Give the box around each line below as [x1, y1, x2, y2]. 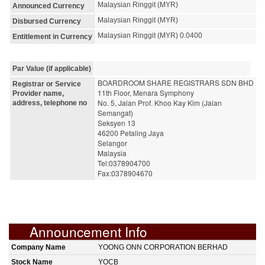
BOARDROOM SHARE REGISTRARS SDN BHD [98, 77, 254, 88]
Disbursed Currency [12, 17, 81, 25]
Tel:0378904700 [98, 157, 150, 168]
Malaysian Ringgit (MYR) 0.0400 [98, 31, 202, 40]
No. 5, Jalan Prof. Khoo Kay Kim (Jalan [98, 97, 222, 108]
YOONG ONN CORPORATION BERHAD [98, 243, 228, 251]
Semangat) [98, 107, 133, 118]
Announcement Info [30, 221, 147, 241]
